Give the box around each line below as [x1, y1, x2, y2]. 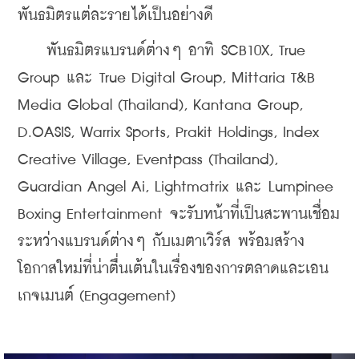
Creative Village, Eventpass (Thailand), [18, 152, 278, 168]
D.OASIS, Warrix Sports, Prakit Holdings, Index [18, 125, 319, 141]
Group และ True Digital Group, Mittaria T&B [18, 71, 315, 87]
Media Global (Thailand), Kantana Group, [18, 98, 303, 114]
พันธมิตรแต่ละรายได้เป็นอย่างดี [18, 8, 213, 24]
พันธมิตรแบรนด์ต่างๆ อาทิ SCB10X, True [18, 43, 305, 59]
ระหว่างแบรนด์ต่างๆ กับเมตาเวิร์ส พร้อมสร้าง [18, 234, 305, 250]
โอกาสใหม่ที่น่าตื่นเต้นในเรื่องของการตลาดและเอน [18, 261, 329, 277]
